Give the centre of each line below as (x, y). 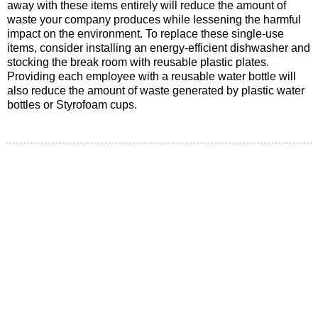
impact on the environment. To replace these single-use (146, 33)
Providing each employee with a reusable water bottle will (152, 76)
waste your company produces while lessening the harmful (154, 19)
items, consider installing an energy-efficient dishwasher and (159, 48)
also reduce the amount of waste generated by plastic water (156, 90)
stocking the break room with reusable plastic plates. (138, 62)
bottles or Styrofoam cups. (72, 104)
